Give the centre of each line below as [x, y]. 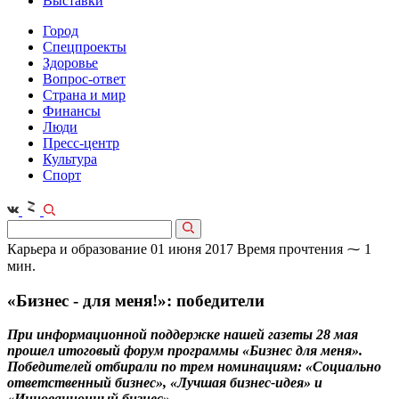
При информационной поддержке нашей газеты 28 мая [183, 335]
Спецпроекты [85, 47]
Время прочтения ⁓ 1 [304, 249]
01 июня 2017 [192, 249]
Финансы [72, 111]
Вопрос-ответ [84, 79]
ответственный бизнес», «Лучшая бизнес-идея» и [165, 383]
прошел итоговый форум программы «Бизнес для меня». [185, 351]
